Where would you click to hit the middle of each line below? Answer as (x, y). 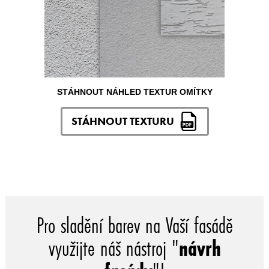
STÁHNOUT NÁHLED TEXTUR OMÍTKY (134, 92)
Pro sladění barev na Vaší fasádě (134, 225)
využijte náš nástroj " (113, 248)
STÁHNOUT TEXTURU (122, 121)
